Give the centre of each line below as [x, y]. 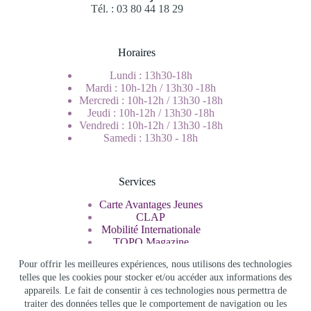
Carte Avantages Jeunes [151, 204]
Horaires [137, 52]
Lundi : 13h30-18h [151, 75]
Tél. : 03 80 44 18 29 [137, 8]
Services [137, 181]
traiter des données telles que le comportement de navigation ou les [155, 304]
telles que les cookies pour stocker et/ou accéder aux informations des [155, 277]
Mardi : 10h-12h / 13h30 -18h [151, 87]
